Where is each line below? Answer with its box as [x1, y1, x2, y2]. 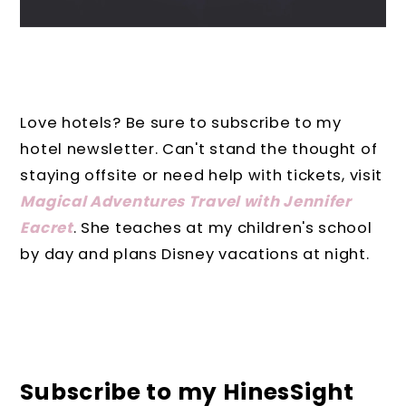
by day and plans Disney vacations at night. [20, 243, 370, 265]
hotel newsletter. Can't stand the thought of [20, 138, 378, 159]
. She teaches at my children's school [72, 217, 372, 238]
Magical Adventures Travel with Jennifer [20, 190, 352, 212]
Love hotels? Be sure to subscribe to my [20, 111, 342, 133]
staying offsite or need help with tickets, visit [20, 164, 383, 186]
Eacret [20, 217, 73, 238]
